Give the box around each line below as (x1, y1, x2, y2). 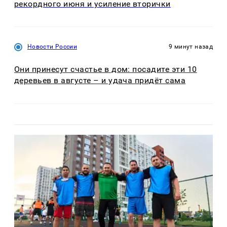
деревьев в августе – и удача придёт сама (14, 75, 186, 86)
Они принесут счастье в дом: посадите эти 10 (14, 64, 197, 74)
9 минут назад (169, 43, 213, 51)
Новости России (27, 43, 78, 51)
